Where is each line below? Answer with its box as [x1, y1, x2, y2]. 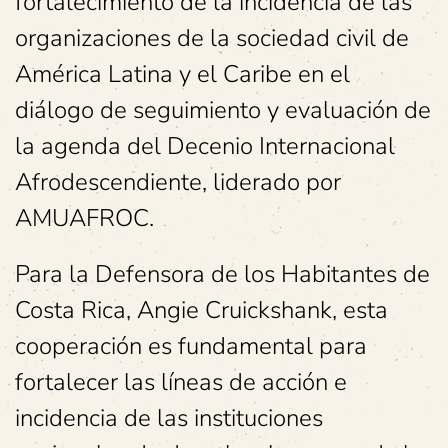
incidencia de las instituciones [15, 402, 323, 434]
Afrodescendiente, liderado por [15, 166, 341, 198]
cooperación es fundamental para [15, 330, 367, 362]
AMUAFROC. [15, 202, 154, 234]
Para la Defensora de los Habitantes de [15, 258, 430, 290]
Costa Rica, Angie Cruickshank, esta [15, 294, 388, 326]
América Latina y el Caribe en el [15, 58, 350, 90]
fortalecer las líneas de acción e [15, 366, 347, 398]
